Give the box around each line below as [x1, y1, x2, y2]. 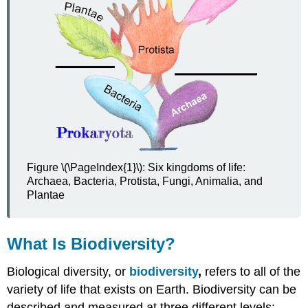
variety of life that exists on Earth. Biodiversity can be [7, 282, 297, 296]
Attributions [29, 96, 78, 108]
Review [29, 49, 61, 61]
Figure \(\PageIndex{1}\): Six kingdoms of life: [27, 161, 246, 173]
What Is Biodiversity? [7, 234, 176, 253]
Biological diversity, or [7, 264, 130, 278]
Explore [29, 66, 63, 78]
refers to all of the [201, 264, 301, 278]
